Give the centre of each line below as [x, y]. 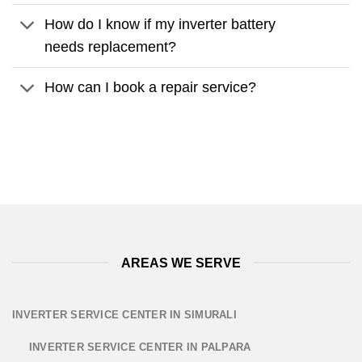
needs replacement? [111, 47]
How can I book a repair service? [151, 88]
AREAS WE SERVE [181, 263]
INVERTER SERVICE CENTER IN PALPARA [140, 347]
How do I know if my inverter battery [160, 25]
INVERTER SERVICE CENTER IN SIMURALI [124, 314]
